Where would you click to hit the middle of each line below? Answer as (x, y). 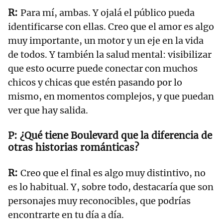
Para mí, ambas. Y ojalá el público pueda (108, 13)
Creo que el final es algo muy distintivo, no (113, 173)
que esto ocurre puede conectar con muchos (103, 69)
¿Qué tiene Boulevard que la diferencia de (116, 136)
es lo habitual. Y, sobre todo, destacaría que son (111, 187)
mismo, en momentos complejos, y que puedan (111, 97)
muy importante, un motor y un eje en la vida (106, 41)
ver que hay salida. (48, 111)
